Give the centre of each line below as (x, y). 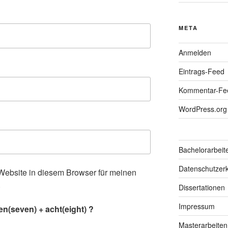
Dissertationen (202, 187)
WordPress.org (203, 109)
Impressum (196, 206)
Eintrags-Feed (201, 71)
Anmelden (195, 52)
